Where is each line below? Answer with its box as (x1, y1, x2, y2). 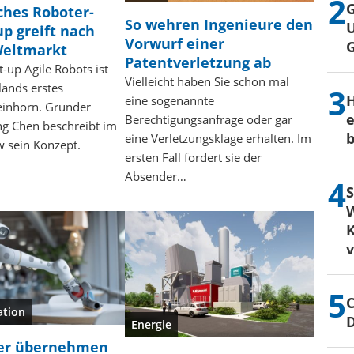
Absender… (124, 168, 186, 184)
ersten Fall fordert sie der (124, 149, 262, 165)
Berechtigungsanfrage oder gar (124, 111, 292, 127)
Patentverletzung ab (124, 52, 271, 72)
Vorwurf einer (124, 33, 224, 53)
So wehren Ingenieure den (124, 14, 313, 34)
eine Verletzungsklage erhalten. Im (124, 130, 311, 146)
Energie (130, 316, 171, 332)
